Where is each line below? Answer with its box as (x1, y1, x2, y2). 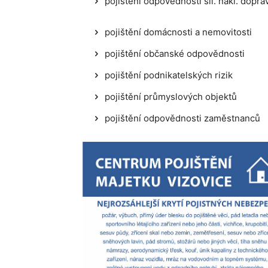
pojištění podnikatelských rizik (105, 69, 233, 81)
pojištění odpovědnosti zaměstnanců (105, 112, 260, 124)
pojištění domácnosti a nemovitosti (105, 26, 252, 38)
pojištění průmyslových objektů (105, 91, 237, 103)
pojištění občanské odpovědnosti (105, 48, 245, 60)
